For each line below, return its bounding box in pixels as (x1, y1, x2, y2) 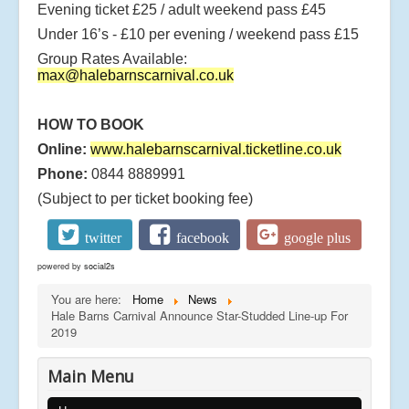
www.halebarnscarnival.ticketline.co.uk (90, 142, 341, 158)
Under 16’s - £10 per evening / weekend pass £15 (37, 26, 359, 43)
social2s (84, 260, 115, 273)
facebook (176, 230, 229, 245)
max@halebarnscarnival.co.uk (37, 68, 234, 84)
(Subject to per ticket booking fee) (37, 191, 253, 207)
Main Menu (47, 365, 134, 388)
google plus (283, 230, 351, 245)
